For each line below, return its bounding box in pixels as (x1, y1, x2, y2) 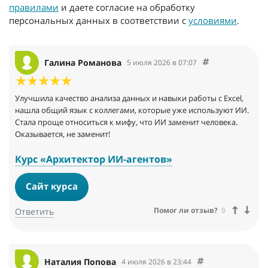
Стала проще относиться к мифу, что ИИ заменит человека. (15, 116, 237, 127)
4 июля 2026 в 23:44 (121, 256, 191, 267)
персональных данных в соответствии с (9, 14, 188, 26)
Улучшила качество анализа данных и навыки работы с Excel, (15, 92, 243, 103)
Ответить (15, 206, 54, 218)
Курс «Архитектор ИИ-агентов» (15, 152, 172, 166)
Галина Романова (44, 57, 121, 69)
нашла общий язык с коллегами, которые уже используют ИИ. (15, 104, 249, 115)
